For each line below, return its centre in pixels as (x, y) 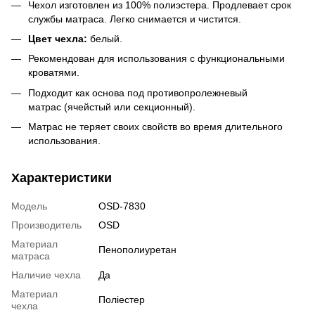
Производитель (46, 225)
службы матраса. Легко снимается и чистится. (136, 19)
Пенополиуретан (137, 250)
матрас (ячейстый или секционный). (112, 107)
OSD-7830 (122, 206)
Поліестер (122, 300)
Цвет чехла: (58, 38)
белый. (105, 38)
